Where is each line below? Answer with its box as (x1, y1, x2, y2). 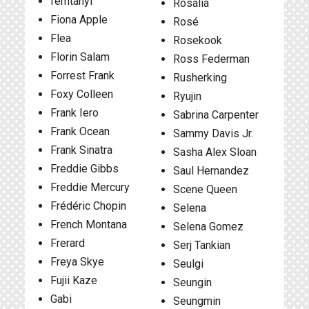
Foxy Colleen (50, 88, 113, 101)
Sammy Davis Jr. (172, 127, 253, 140)
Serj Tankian (172, 239, 230, 252)
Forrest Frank (50, 69, 114, 82)
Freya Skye (50, 255, 104, 268)
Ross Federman (172, 52, 250, 66)
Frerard (50, 237, 85, 250)
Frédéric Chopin (50, 199, 126, 212)
